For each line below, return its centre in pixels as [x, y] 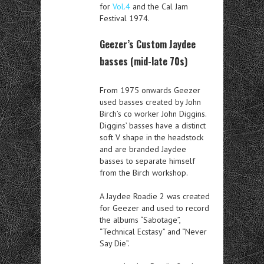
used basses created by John [150, 102]
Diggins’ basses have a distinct [153, 126]
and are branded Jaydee [143, 149]
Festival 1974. [125, 18]
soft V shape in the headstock [151, 137]
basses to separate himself [147, 161]
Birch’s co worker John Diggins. [153, 114]
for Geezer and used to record [154, 208]
